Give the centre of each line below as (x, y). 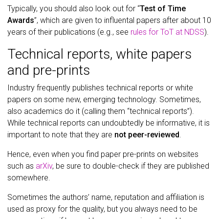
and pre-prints (49, 70)
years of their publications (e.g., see (69, 32)
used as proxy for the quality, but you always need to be (102, 209)
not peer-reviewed (147, 135)
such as (22, 166)
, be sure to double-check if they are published (131, 166)
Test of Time (163, 9)
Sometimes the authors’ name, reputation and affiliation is (106, 197)
